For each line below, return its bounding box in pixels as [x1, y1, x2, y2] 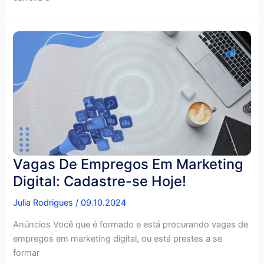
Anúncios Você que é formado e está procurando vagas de [13, 219, 249, 230]
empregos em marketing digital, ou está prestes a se [13, 233, 223, 245]
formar [13, 247, 40, 259]
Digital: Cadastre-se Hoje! [13, 172, 187, 190]
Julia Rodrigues [13, 197, 76, 208]
